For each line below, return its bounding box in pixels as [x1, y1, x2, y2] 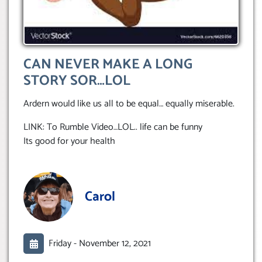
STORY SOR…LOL [23, 70, 130, 93]
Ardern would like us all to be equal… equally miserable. [23, 96, 235, 112]
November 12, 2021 [79, 235, 151, 251]
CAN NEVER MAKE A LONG [23, 53, 192, 77]
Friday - [49, 235, 79, 251]
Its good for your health [23, 133, 115, 150]
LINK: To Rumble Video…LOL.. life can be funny [23, 119, 202, 136]
